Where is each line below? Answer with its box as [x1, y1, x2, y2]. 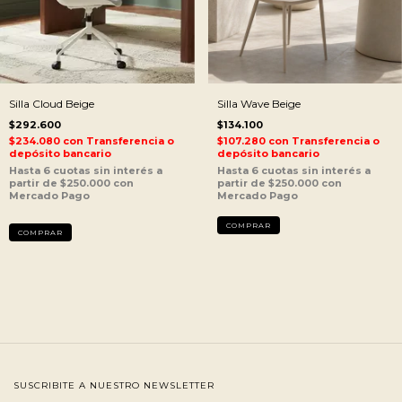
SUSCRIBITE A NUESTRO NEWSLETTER [13, 380, 214, 391]
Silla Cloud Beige [9, 97, 94, 110]
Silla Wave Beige [216, 97, 301, 110]
